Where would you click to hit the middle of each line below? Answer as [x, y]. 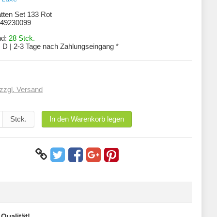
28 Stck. [22, 38]
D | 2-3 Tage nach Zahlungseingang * [61, 46]
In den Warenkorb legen [87, 119]
